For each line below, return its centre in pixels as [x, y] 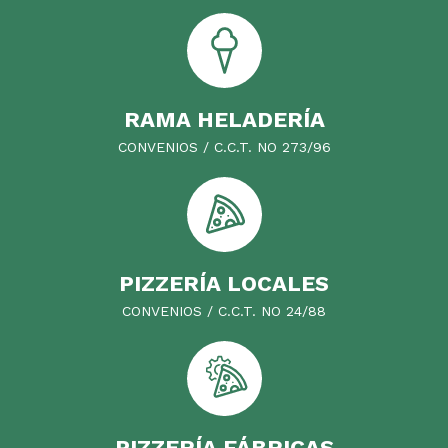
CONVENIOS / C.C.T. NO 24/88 [224, 310]
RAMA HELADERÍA [224, 119]
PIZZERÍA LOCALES [224, 283]
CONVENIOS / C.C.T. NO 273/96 [224, 146]
